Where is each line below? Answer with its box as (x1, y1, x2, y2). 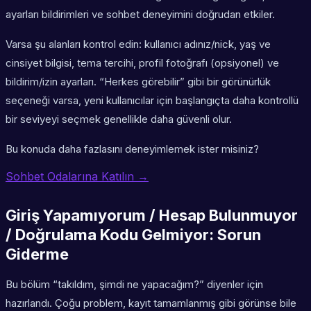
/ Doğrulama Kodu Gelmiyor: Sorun (6, 226, 261, 244)
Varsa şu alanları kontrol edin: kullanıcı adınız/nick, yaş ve (6, 37, 271, 51)
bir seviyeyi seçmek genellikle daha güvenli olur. (6, 112, 232, 126)
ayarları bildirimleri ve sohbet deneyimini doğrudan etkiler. (6, 8, 275, 22)
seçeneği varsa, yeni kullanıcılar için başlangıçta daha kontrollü (6, 94, 299, 108)
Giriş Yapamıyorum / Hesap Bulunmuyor (6, 206, 298, 225)
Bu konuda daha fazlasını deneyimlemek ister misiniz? (6, 142, 259, 156)
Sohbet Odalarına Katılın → (6, 169, 149, 184)
